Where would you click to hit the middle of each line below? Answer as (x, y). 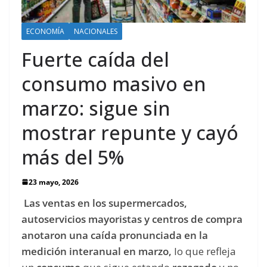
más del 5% (73, 157)
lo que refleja (205, 251)
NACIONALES (96, 31)
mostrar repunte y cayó (130, 132)
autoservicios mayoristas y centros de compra (132, 219)
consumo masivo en (114, 83)
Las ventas (49, 203)
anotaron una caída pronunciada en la (115, 235)
